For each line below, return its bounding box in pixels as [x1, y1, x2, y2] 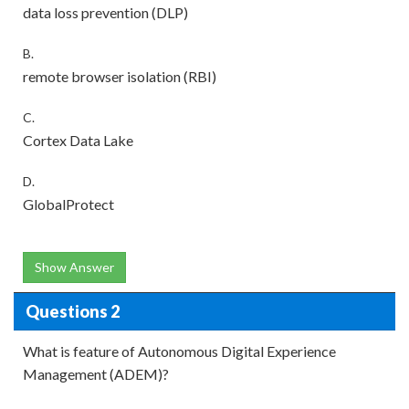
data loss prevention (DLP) [23, 4, 188, 21]
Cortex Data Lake [23, 131, 133, 149]
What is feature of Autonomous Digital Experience [23, 342, 336, 360]
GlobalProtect [23, 195, 114, 213]
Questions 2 [25, 300, 120, 321]
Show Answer [35, 259, 114, 275]
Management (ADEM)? [23, 365, 169, 383]
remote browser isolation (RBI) [23, 68, 216, 85]
